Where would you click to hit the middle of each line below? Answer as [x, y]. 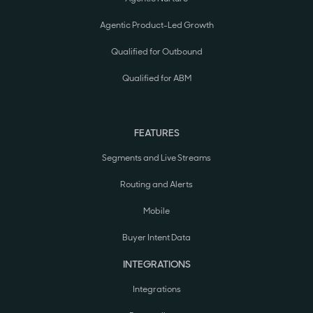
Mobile [156, 211]
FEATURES [156, 133]
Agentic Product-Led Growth [156, 26]
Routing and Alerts [156, 185]
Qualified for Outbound [156, 52]
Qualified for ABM [156, 79]
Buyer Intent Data [156, 238]
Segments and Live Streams [156, 158]
